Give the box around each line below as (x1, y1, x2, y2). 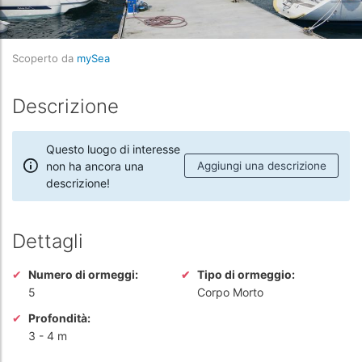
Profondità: (28, 310, 90, 325)
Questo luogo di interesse (46, 141, 180, 156)
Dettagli (12, 229, 83, 253)
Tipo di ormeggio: (197, 267, 295, 281)
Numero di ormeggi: (28, 267, 138, 281)
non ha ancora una (46, 158, 144, 173)
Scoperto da (12, 51, 77, 65)
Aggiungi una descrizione (196, 159, 326, 173)
